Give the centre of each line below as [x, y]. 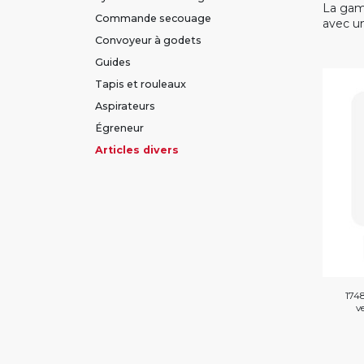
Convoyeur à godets [148, 40]
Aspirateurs [125, 106]
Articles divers [137, 150]
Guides [113, 62]
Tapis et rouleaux [141, 84]
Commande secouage [153, 18]
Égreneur [119, 128]
